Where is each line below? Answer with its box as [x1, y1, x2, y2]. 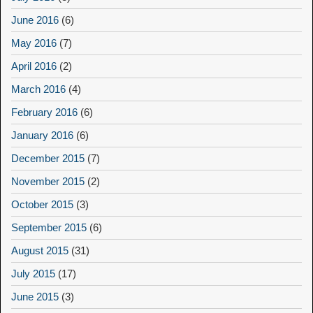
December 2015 [11, 152, 85, 165]
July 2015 [11, 268, 55, 280]
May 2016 [11, 37, 57, 50]
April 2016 [11, 60, 57, 73]
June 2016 [11, 14, 59, 27]
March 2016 [11, 83, 66, 96]
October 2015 [11, 198, 73, 211]
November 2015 [11, 175, 85, 188]
